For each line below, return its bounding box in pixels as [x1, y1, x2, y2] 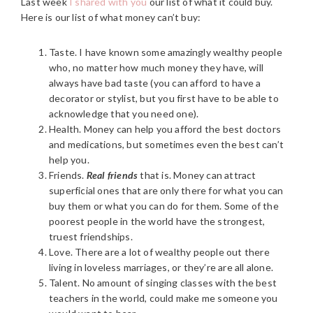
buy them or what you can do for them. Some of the [49, 200, 279, 212]
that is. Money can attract [138, 169, 256, 181]
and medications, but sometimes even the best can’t [49, 138, 284, 150]
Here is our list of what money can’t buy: [21, 11, 201, 23]
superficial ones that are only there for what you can [49, 184, 284, 196]
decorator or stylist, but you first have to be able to [49, 92, 279, 104]
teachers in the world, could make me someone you [49, 292, 278, 304]
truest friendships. [49, 231, 133, 242]
